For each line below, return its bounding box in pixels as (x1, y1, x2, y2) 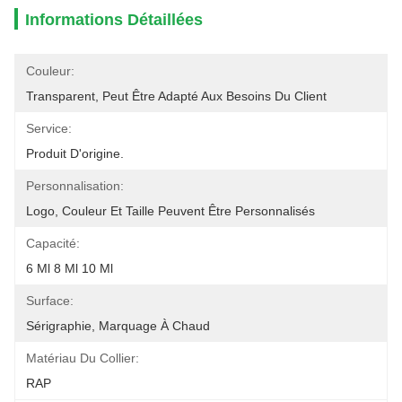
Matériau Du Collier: (26, 351, 139, 365)
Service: (26, 121, 72, 135)
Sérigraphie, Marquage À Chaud (26, 319, 210, 333)
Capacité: (26, 236, 80, 250)
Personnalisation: (26, 179, 124, 193)
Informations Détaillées (25, 11, 203, 29)
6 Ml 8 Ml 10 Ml (26, 261, 113, 275)
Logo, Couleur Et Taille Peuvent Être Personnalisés (26, 204, 315, 218)
